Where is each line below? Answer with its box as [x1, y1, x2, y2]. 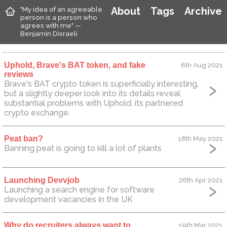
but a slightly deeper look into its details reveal [4, 89, 180, 99]
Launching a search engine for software [4, 185, 155, 195]
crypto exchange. [4, 108, 70, 118]
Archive [184, 5, 222, 17]
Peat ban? [4, 134, 43, 143]
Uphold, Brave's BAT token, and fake [4, 61, 145, 70]
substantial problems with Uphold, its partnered [4, 98, 183, 108]
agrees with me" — [20, 21, 81, 29]
